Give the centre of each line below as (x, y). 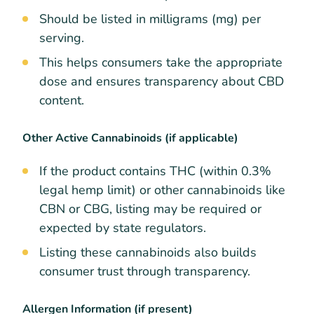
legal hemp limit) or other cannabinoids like (162, 190)
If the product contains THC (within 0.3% (155, 171)
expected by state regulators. (123, 228)
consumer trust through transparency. (145, 272)
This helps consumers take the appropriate (161, 62)
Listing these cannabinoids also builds (148, 253)
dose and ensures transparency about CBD (162, 81)
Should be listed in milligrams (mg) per (150, 19)
